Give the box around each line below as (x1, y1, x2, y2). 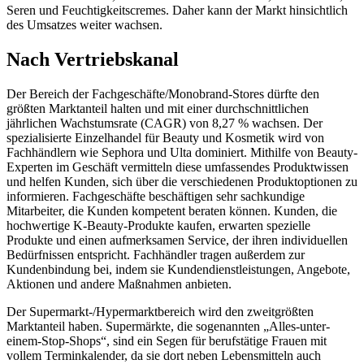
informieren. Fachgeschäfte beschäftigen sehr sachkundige (6, 188, 305, 203)
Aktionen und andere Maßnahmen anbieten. (6, 276, 232, 291)
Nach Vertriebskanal (6, 48, 179, 70)
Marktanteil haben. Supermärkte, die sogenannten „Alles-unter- (6, 318, 330, 333)
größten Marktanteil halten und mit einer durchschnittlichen (6, 101, 309, 115)
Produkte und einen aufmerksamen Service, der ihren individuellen (6, 232, 348, 247)
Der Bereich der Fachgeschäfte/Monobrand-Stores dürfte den (6, 86, 319, 101)
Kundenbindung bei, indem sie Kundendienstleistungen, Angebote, (6, 262, 350, 276)
